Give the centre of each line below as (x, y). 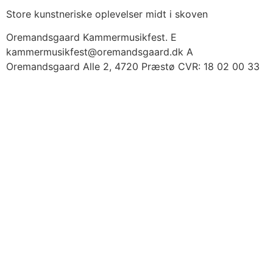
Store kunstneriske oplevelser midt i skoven (107, 14)
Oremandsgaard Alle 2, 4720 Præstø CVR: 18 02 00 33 (133, 67)
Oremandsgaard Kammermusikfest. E (91, 37)
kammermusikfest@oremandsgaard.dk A (100, 52)
